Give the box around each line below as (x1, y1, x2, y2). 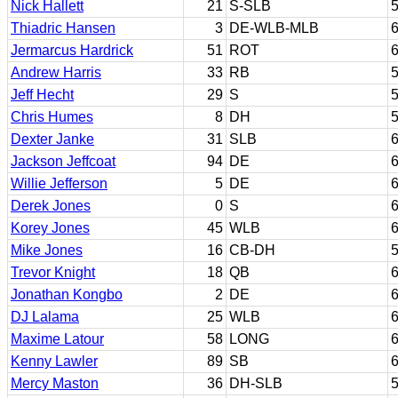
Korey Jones (11, 220, 90, 235)
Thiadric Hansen (11, 20, 115, 36)
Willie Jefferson (11, 176, 107, 191)
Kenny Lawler (11, 354, 98, 369)
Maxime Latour (11, 331, 104, 346)
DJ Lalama (11, 309, 79, 324)
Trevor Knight (11, 265, 95, 280)
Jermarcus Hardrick (11, 43, 133, 58)
